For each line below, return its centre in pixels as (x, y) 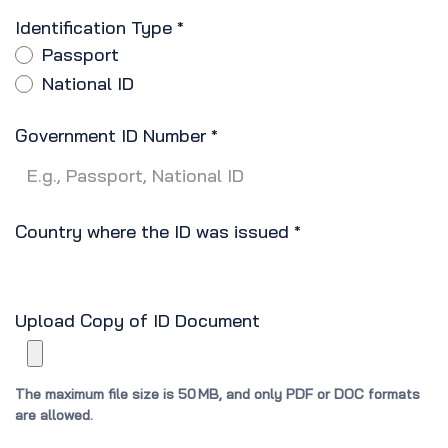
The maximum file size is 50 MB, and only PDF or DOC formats (217, 394)
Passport (80, 55)
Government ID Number (110, 136)
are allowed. (54, 415)
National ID (88, 84)
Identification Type (93, 28)
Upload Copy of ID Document (137, 321)
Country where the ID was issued (152, 232)
